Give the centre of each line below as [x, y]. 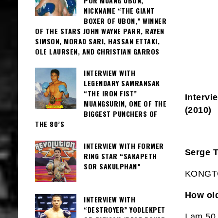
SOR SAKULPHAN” [112, 166]
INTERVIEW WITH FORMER [124, 145]
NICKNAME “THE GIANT [119, 10]
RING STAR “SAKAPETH [120, 156]
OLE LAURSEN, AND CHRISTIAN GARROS [97, 51]
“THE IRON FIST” [110, 93]
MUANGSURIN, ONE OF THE [125, 104]
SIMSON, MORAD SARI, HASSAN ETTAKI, [97, 41]
